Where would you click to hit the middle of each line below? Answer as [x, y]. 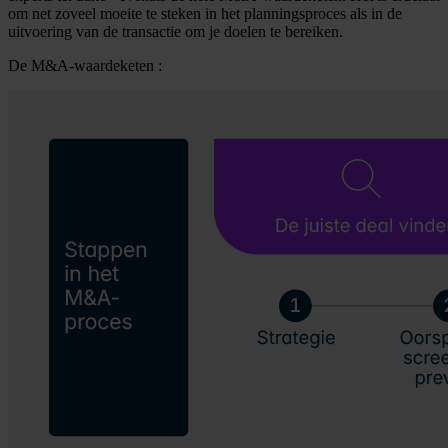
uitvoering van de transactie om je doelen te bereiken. [175, 32]
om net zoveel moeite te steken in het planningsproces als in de [205, 14]
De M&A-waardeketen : [87, 66]
